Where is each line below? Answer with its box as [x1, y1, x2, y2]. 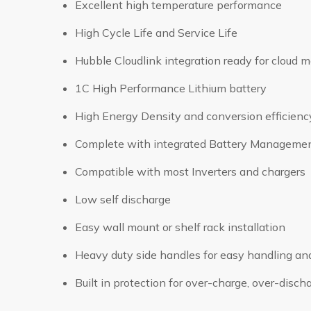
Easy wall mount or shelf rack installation [74, 220, 285, 234]
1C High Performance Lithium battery [74, 81, 267, 95]
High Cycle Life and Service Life [74, 26, 237, 40]
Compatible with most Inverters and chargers [74, 165, 305, 178]
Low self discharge [74, 192, 171, 206]
